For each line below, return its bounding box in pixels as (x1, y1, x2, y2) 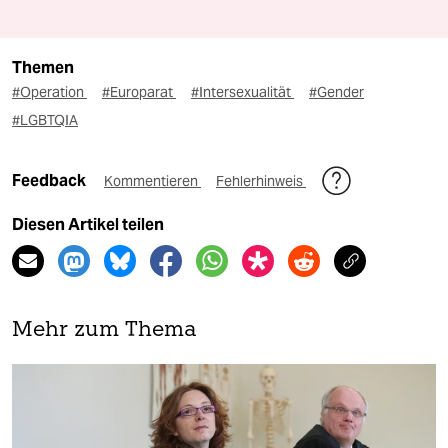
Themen (12, 58, 74, 78)
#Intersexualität (191, 83, 294, 102)
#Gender (309, 83, 364, 102)
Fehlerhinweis (216, 172, 306, 191)
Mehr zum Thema (12, 320, 197, 342)
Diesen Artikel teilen (12, 215, 164, 235)
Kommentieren (104, 172, 201, 191)
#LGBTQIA (12, 111, 78, 130)
